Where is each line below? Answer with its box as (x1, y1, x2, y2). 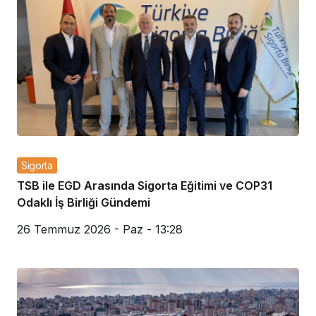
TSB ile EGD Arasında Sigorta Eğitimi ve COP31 (17, 178, 272, 193)
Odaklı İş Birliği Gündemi (17, 195, 150, 210)
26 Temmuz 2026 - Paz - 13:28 (17, 222, 183, 237)
